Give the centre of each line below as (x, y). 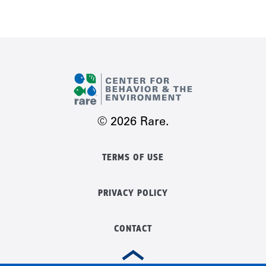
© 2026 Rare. (133, 123)
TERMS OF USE (133, 157)
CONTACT (133, 228)
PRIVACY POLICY (133, 193)
